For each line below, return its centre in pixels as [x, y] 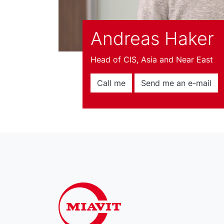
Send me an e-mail [176, 83]
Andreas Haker [152, 38]
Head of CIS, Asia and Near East [152, 59]
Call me [111, 83]
